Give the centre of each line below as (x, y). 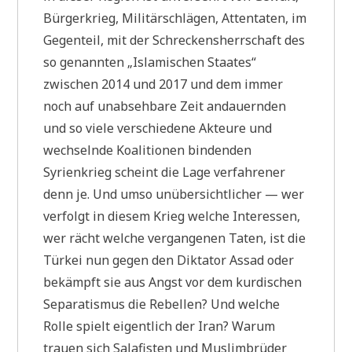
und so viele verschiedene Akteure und (158, 128)
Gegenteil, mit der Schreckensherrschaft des (174, 40)
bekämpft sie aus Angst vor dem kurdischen (173, 282)
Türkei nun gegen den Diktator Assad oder (169, 260)
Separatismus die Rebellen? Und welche (162, 304)
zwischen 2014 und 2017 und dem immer (163, 84)
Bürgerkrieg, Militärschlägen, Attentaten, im (175, 18)
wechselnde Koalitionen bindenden (148, 150)
